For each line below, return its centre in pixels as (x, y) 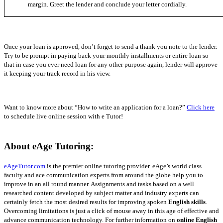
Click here (201, 108)
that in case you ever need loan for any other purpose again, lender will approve (111, 65)
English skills (187, 202)
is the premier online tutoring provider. (99, 166)
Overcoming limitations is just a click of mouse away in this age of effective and (111, 211)
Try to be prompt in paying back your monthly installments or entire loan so (106, 56)
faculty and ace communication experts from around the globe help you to (104, 175)
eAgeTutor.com (25, 166)
